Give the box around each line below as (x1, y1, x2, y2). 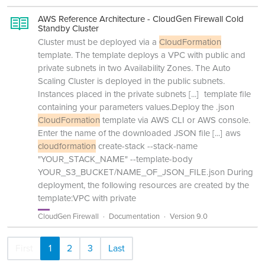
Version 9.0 (170, 211, 208, 222)
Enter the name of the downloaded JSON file (38, 127, 210, 140)
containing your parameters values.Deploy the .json (38, 101, 234, 114)
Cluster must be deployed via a (38, 35, 159, 49)
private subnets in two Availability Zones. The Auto (38, 62, 231, 75)
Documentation (109, 211, 160, 222)
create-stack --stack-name (96, 140, 198, 153)
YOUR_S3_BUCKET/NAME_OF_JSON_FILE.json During (38, 166, 253, 179)
